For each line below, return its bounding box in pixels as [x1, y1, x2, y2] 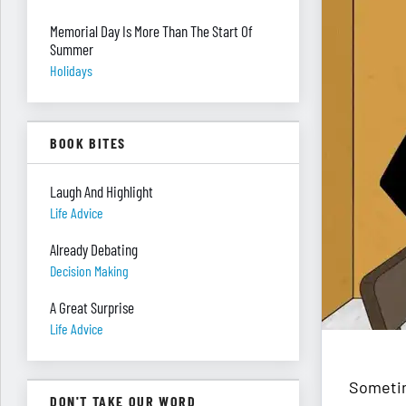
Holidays [50, 62, 92, 79]
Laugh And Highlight [50, 182, 153, 200]
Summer [50, 40, 93, 58]
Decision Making [50, 262, 129, 279]
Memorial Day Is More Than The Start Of [50, 22, 253, 40]
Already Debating [50, 240, 138, 258]
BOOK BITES [50, 134, 126, 151]
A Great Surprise [50, 298, 134, 316]
